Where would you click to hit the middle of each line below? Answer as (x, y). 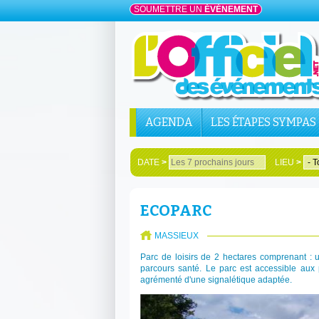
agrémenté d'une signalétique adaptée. (216, 280)
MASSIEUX (177, 236)
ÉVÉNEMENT (231, 9)
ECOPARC (176, 211)
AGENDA (169, 122)
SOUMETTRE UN (169, 9)
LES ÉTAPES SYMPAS (263, 122)
